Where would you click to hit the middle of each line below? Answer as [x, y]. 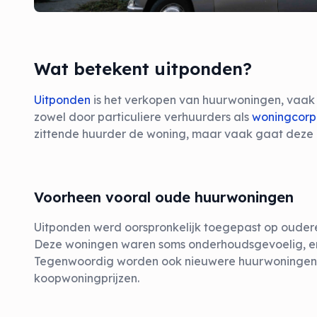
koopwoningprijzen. [87, 278]
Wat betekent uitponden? [143, 69]
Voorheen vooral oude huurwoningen [164, 197]
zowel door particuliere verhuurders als [143, 117]
